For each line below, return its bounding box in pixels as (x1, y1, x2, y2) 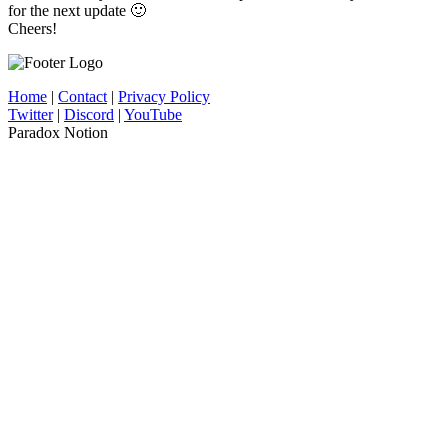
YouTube (124, 105, 182, 123)
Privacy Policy (118, 87, 210, 105)
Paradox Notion (8, 123, 108, 141)
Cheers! (8, 19, 57, 37)
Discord (64, 105, 114, 123)
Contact (58, 87, 107, 105)
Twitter (8, 105, 53, 123)
